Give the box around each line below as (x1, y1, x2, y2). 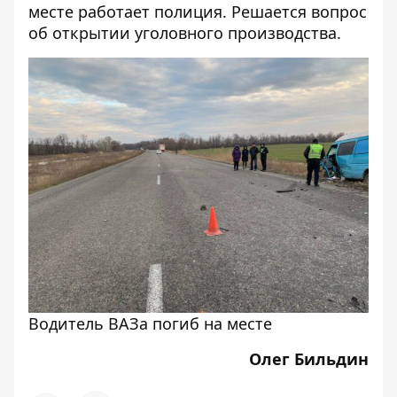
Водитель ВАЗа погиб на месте (28, 312, 272, 334)
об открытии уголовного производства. (28, 22, 341, 43)
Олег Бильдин (249, 347, 369, 370)
